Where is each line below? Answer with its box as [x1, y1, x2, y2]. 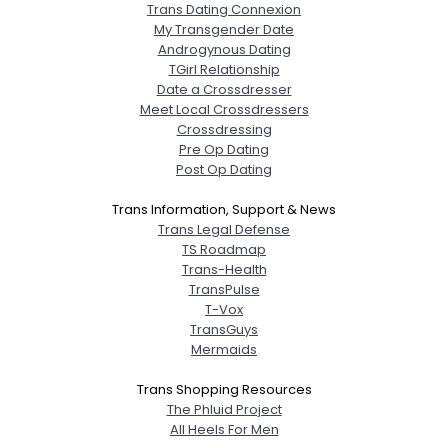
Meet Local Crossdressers [139, 100, 309, 119]
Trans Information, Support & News [112, 200, 336, 219]
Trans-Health [181, 260, 267, 279]
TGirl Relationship [168, 60, 280, 79]
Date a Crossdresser [156, 80, 292, 99]
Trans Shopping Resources [136, 380, 312, 399]
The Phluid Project [166, 400, 282, 419]
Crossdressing [176, 120, 272, 139]
